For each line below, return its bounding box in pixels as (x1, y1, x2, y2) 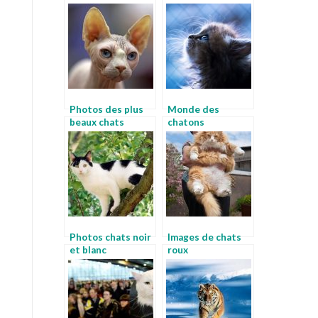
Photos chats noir (70, 231, 151, 243)
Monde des (168, 103, 219, 115)
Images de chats (168, 231, 241, 243)
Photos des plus (70, 103, 143, 115)
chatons (168, 116, 204, 128)
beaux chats (70, 116, 124, 128)
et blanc (70, 243, 106, 256)
